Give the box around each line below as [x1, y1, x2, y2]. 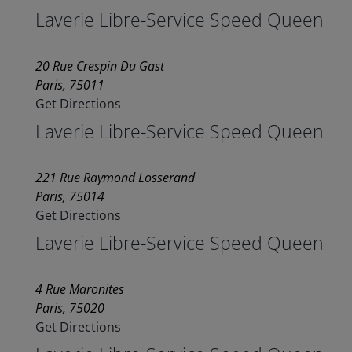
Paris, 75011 [35, 76, 104, 94]
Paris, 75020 [35, 299, 104, 317]
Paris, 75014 [35, 188, 104, 206]
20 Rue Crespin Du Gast [35, 57, 164, 75]
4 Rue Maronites [35, 280, 124, 299]
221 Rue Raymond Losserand [35, 169, 195, 187]
